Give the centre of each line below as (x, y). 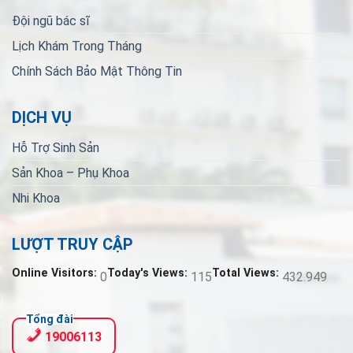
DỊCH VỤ (42, 118)
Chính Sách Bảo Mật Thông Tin (97, 72)
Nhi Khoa (36, 199)
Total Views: (247, 273)
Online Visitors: (56, 273)
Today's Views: (149, 273)
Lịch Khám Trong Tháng (77, 46)
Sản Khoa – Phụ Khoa (71, 173)
